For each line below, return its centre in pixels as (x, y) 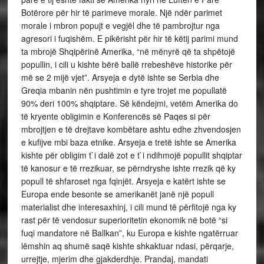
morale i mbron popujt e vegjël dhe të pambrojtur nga (120, 25)
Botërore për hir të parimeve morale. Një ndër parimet (121, 12)
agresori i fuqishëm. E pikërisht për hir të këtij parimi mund (129, 38)
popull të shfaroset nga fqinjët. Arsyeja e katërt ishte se (123, 181)
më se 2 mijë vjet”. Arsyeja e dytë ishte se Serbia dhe (120, 77)
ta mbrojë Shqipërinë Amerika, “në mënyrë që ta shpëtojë (128, 51)
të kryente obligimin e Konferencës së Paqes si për (115, 116)
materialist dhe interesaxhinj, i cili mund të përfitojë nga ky (128, 207)
